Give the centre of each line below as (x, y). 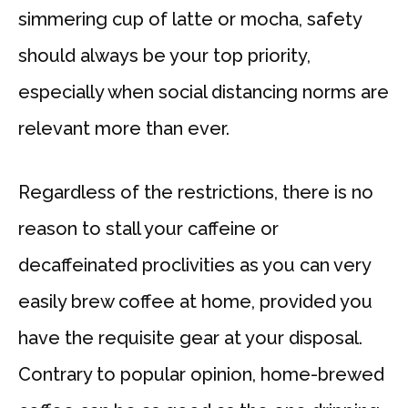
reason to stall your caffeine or (148, 229)
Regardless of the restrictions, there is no (196, 193)
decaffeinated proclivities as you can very (194, 265)
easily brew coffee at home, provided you (195, 302)
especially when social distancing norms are (204, 92)
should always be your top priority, (164, 56)
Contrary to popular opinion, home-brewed (201, 375)
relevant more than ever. (124, 129)
